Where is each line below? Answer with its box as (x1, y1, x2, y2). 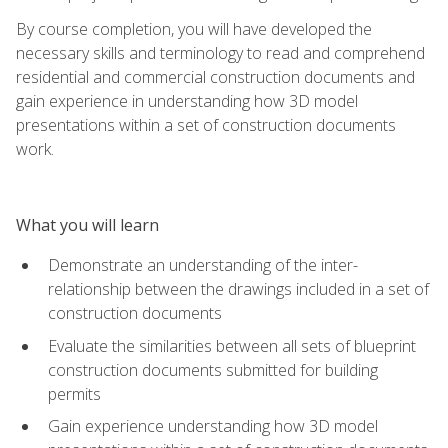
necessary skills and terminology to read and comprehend (16, 41, 425, 64)
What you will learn (16, 213, 159, 236)
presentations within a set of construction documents (16, 113, 396, 136)
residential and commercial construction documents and (16, 65, 415, 88)
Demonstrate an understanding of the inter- (48, 253, 358, 276)
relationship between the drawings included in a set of (48, 277, 429, 300)
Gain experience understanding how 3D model (48, 415, 378, 438)
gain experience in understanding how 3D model (16, 89, 358, 112)
